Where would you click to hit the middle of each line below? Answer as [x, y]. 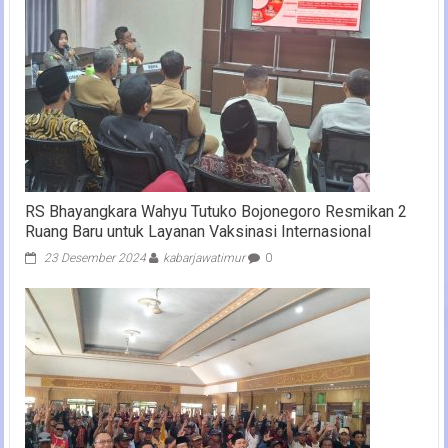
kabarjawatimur [203, 257]
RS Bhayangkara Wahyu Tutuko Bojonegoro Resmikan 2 [215, 211]
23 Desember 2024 [94, 257]
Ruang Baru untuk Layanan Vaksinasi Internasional [197, 231]
